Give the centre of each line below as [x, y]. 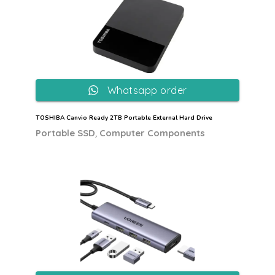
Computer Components [152, 133]
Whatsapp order [147, 90]
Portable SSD [65, 133]
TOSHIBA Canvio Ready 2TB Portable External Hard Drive [124, 118]
